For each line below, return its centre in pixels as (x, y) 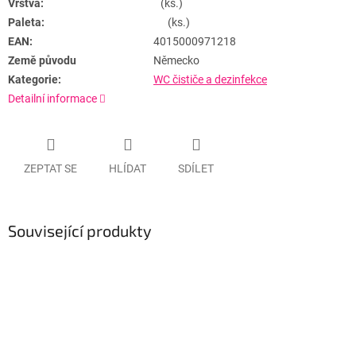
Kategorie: (35, 80)
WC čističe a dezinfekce (210, 80)
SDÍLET (196, 168)
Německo (176, 61)
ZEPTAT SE (50, 168)
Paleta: (26, 23)
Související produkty (80, 230)
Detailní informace (52, 99)
